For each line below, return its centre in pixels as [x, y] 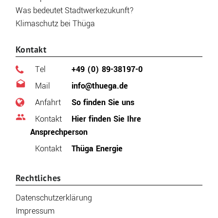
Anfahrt [48, 103]
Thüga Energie [96, 149]
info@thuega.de [98, 86]
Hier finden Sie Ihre [105, 119]
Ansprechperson [59, 132]
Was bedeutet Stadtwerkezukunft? [74, 11]
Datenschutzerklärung [54, 198]
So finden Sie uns [101, 103]
